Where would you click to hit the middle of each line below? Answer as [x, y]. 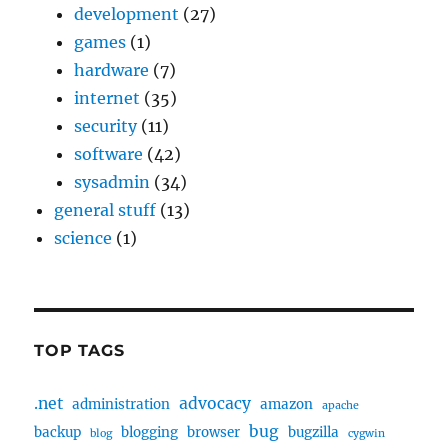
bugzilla [314, 432]
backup [58, 432]
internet [107, 98]
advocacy [215, 403]
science [83, 238]
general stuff [105, 210]
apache [341, 405]
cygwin [367, 433]
